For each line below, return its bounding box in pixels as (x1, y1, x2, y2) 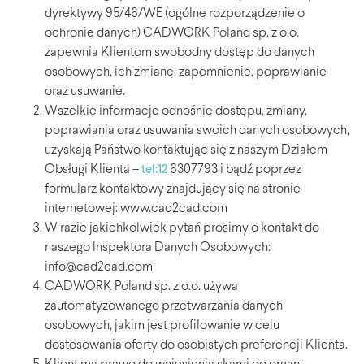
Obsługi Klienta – (45, 163, 141, 177)
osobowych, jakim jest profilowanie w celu (45, 319, 279, 333)
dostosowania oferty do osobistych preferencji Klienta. (45, 339, 348, 353)
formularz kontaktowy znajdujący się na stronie (45, 183, 301, 197)
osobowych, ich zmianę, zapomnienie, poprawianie (45, 66, 327, 80)
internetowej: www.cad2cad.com (45, 202, 227, 216)
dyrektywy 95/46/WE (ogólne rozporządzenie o (45, 7, 305, 21)
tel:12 (141, 164, 167, 177)
